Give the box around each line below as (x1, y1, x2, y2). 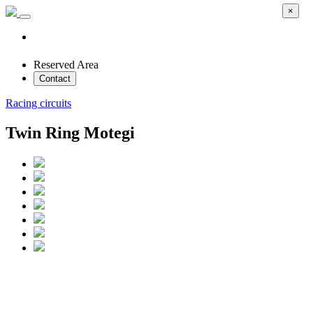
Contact (39, 73, 71, 84)
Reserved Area (34, 59, 99, 71)
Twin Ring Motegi (6, 123, 135, 142)
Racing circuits (6, 97, 71, 109)
